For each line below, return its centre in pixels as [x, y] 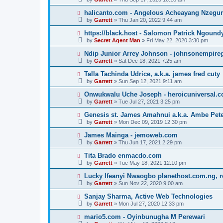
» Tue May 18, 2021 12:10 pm [149, 163]
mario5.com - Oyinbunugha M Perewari [144, 217]
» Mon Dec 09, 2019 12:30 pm [150, 122]
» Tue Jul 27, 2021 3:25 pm [146, 102]
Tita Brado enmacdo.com [123, 156]
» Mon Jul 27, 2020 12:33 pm [148, 204]
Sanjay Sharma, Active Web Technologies [148, 196]
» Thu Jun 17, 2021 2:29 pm [147, 142]
